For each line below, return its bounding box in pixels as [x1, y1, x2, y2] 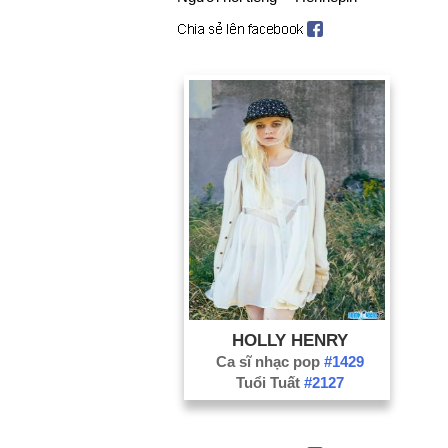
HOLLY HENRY [231, 330, 348, 349]
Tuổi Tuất [235, 373, 304, 391]
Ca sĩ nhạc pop [215, 352, 324, 370]
